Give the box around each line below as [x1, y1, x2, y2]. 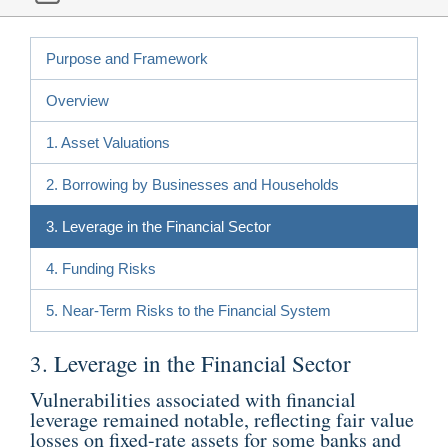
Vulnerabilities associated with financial [30, 385, 356, 413]
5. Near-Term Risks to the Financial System [46, 301, 331, 319]
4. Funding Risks [46, 259, 156, 277]
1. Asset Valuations [46, 133, 170, 151]
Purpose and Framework [46, 49, 208, 67]
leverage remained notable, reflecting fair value [30, 405, 414, 433]
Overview [46, 91, 109, 109]
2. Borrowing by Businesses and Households [46, 175, 339, 193]
